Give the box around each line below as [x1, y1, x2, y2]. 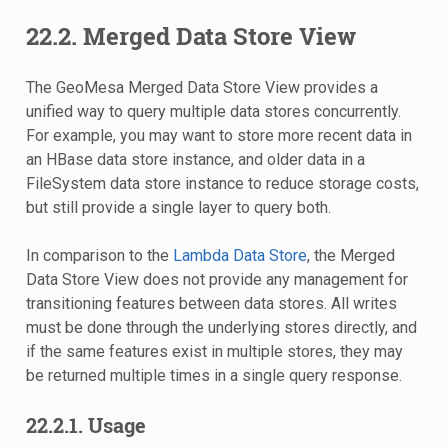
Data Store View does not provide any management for [25, 269, 408, 289]
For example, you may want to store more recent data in [25, 125, 412, 145]
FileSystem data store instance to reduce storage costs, [25, 173, 419, 193]
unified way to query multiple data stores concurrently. [25, 101, 401, 121]
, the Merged [306, 245, 395, 265]
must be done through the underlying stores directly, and [25, 317, 417, 337]
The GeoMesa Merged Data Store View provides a [25, 77, 378, 97]
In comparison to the [25, 245, 173, 265]
